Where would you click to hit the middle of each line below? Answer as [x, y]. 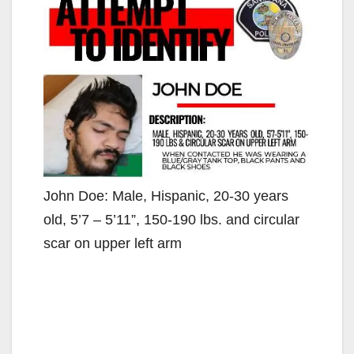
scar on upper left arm [113, 243]
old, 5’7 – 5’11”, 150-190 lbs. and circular [171, 219]
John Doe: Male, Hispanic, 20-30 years [166, 196]
